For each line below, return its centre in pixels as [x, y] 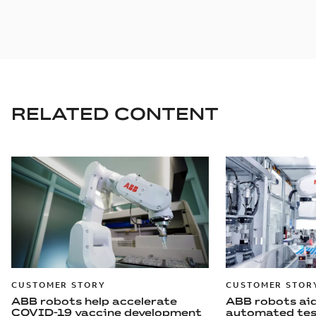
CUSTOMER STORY [59, 284]
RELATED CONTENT [115, 113]
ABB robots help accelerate [94, 301]
